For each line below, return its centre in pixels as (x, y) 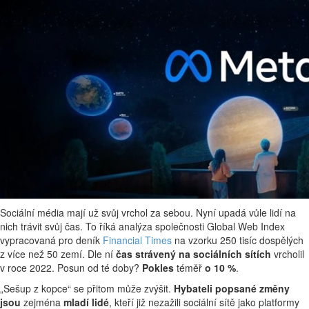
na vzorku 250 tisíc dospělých (238, 240)
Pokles (158, 268)
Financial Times (137, 240)
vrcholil (288, 254)
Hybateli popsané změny (232, 288)
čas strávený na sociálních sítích (193, 254)
